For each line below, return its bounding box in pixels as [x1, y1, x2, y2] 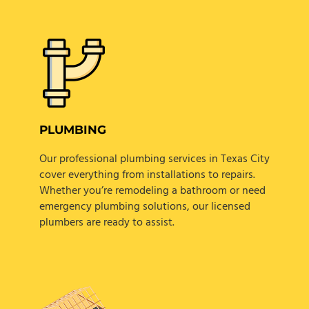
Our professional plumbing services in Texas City [39, 150, 270, 169]
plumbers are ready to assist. [39, 214, 175, 232]
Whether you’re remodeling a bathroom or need [39, 182, 266, 201]
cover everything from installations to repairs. [39, 166, 255, 185]
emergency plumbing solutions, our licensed [39, 198, 250, 217]
